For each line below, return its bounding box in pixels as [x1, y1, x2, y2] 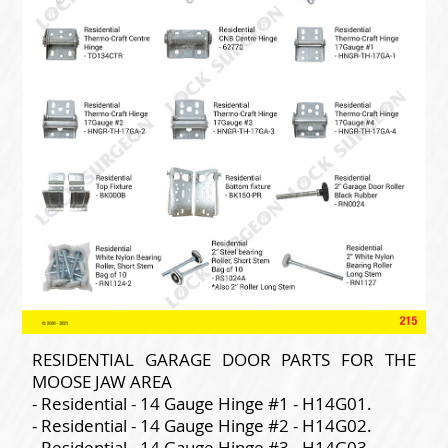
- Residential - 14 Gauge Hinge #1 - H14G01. [32, 392, 372, 416]
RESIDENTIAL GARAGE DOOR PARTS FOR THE [32, 348, 416, 372]
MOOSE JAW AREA [32, 370, 172, 394]
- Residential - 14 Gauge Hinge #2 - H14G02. [32, 414, 372, 438]
